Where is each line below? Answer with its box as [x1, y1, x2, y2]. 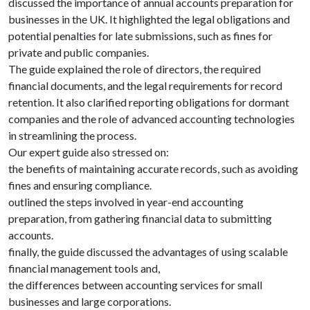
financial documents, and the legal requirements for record [8, 79, 282, 92]
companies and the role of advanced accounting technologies [8, 112, 295, 125]
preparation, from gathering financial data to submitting [8, 212, 272, 225]
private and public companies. [8, 46, 151, 59]
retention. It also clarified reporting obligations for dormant [8, 95, 289, 109]
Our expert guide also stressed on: [8, 145, 169, 158]
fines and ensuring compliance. [8, 179, 152, 192]
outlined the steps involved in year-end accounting [8, 195, 244, 208]
